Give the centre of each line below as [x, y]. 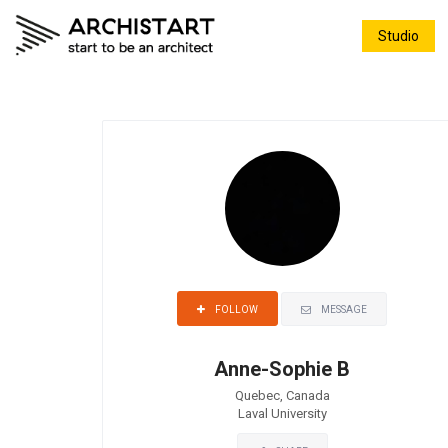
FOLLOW [236, 309]
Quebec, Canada [282, 395]
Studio [398, 36]
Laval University [282, 413]
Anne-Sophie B [282, 369]
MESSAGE [344, 309]
